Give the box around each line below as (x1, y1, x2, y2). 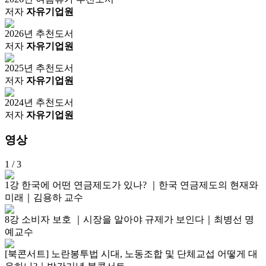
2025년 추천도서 (5, 62, 74, 73)
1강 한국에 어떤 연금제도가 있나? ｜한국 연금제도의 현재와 (5, 180, 258, 191)
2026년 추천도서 (5, 28, 74, 39)
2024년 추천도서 (5, 97, 74, 107)
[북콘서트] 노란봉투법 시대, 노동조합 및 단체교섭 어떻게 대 (5, 249, 258, 259)
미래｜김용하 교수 (5, 192, 83, 203)
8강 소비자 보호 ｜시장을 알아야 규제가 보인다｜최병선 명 (5, 214, 254, 225)
